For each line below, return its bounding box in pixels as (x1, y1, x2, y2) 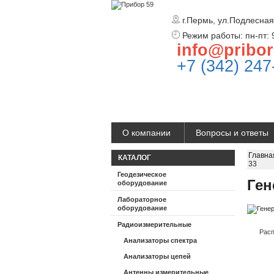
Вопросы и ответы (196, 128, 268, 138)
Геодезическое (117, 171, 166, 178)
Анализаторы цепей (124, 253, 191, 260)
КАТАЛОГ (118, 154, 151, 162)
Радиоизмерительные (117, 221, 191, 228)
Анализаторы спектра (124, 237, 197, 244)
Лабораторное (117, 196, 166, 203)
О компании (122, 128, 171, 138)
